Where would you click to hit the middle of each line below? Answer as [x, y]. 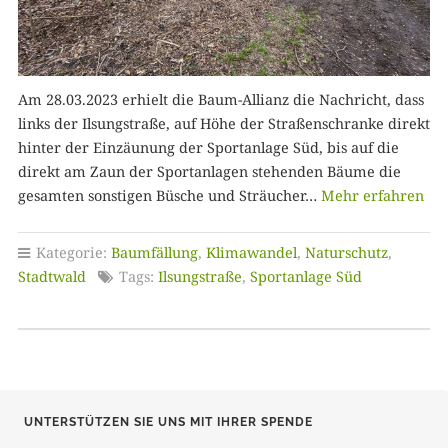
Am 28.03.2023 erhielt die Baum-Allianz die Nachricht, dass [220, 100]
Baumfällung [154, 253]
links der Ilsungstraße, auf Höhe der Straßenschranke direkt [223, 124]
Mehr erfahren [372, 196]
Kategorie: [71, 253]
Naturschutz [346, 253]
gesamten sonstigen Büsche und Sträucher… [169, 196]
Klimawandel [251, 253]
